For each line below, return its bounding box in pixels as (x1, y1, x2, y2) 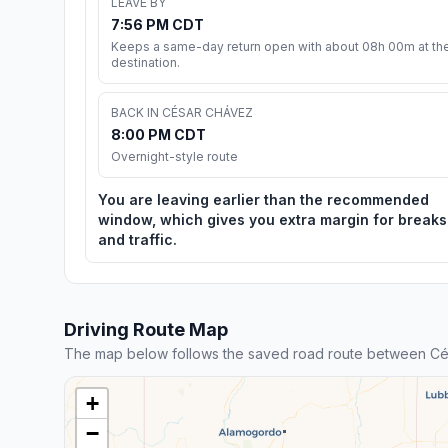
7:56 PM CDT (111, 15, 204, 33)
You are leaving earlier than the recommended (98, 190, 429, 208)
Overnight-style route (111, 148, 238, 164)
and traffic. (98, 230, 177, 248)
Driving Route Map (64, 318, 228, 340)
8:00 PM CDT (111, 125, 206, 143)
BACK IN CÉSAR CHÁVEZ (111, 104, 253, 120)
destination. (111, 54, 180, 70)
